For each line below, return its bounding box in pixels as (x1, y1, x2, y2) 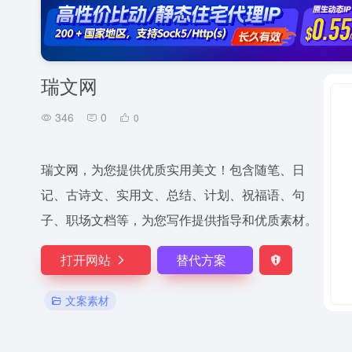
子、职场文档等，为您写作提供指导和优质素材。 (41, 211, 317, 229)
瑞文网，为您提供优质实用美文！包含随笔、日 (41, 160, 305, 178)
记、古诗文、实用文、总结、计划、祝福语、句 (41, 185, 305, 203)
